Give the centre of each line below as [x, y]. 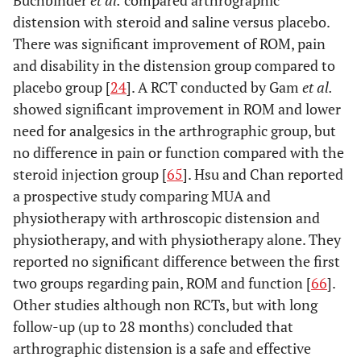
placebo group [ [62, 87]
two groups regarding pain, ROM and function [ [162, 283]
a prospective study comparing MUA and [142, 196]
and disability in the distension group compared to [174, 65]
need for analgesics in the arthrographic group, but [174, 131]
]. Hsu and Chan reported [263, 174]
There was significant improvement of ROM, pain [169, 44]
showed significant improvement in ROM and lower [177, 109]
